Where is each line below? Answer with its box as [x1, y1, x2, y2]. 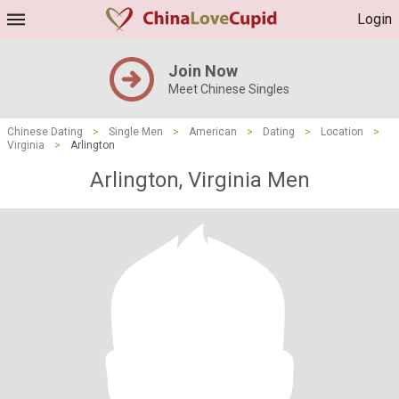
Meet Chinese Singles [168, 82, 289, 96]
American [189, 126, 237, 138]
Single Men [109, 126, 163, 138]
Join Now [168, 61, 238, 80]
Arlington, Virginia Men [89, 167, 310, 192]
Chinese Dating [7, 126, 83, 138]
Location [321, 126, 363, 138]
